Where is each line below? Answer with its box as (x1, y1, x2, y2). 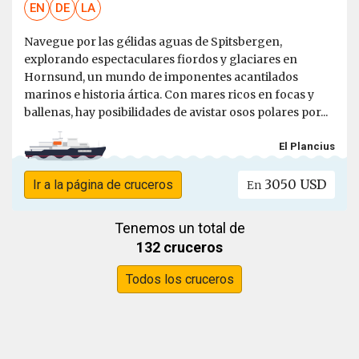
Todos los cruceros (125, 272, 234, 288)
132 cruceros (136, 239, 223, 256)
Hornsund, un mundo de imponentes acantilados (24, 70, 298, 85)
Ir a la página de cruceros (32, 177, 173, 193)
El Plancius (279, 139, 335, 152)
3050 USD (261, 176, 327, 193)
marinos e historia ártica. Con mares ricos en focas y (24, 87, 314, 103)
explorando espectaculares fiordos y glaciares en (24, 52, 297, 67)
